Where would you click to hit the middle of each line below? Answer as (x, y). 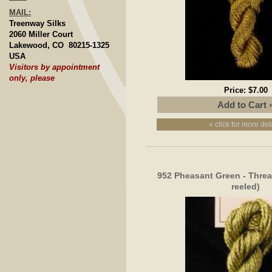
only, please (32, 78)
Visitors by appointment (54, 67)
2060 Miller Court (41, 34)
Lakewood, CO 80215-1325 (59, 45)
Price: (236, 90)
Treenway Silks (37, 23)
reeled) (246, 186)
